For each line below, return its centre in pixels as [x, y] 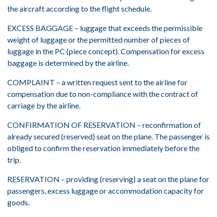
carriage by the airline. [44, 105]
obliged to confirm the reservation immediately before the [103, 148]
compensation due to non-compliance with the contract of [103, 94]
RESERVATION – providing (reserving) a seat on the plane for [108, 179]
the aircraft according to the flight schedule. [79, 8]
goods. [18, 202]
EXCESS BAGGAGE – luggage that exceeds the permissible [105, 28]
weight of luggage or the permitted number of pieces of [99, 39]
